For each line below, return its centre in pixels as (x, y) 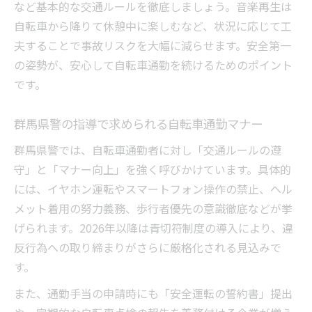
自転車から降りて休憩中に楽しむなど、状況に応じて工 (153, 26)
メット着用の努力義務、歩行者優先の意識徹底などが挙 (153, 209)
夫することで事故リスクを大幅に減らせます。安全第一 (153, 46)
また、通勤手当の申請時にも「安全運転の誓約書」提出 (153, 294)
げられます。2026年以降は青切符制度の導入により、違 (154, 228)
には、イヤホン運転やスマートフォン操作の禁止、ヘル (153, 189)
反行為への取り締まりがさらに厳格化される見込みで (148, 248)
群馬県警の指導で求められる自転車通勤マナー (138, 124)
